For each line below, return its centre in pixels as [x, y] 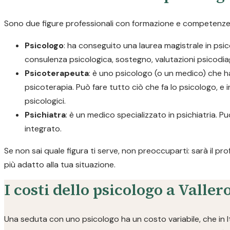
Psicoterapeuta [57, 73]
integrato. [43, 129]
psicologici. [45, 101]
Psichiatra [45, 115]
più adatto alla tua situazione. [60, 165]
